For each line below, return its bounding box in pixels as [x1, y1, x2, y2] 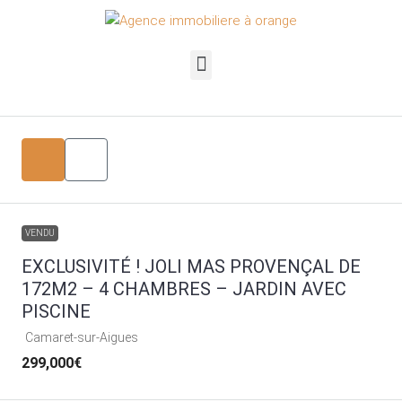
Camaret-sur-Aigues [25, 329, 138, 345]
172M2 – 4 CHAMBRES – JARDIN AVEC [22, 277, 346, 300]
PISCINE [22, 300, 91, 322]
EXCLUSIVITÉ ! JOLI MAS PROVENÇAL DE [22, 255, 361, 277]
